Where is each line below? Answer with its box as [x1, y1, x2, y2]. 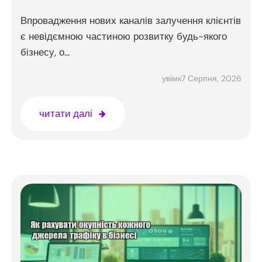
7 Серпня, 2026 [181, 73, 242, 84]
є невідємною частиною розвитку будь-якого [20, 30, 227, 43]
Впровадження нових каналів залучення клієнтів [20, 14, 241, 27]
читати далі [39, 107, 92, 120]
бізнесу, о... [20, 46, 70, 59]
